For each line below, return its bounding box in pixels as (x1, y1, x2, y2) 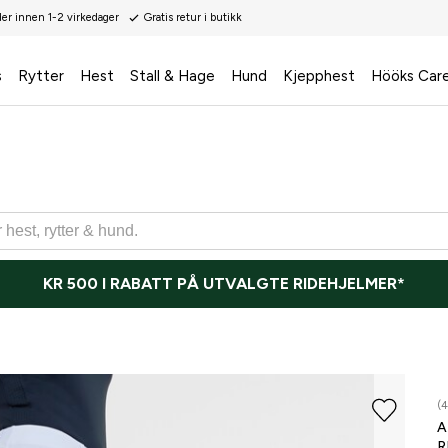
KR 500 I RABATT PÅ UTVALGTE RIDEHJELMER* (43, 274, 405, 294)
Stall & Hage (129, 67, 215, 85)
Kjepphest (282, 67, 355, 85)
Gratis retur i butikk (144, 11, 242, 24)
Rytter (17, 67, 64, 85)
